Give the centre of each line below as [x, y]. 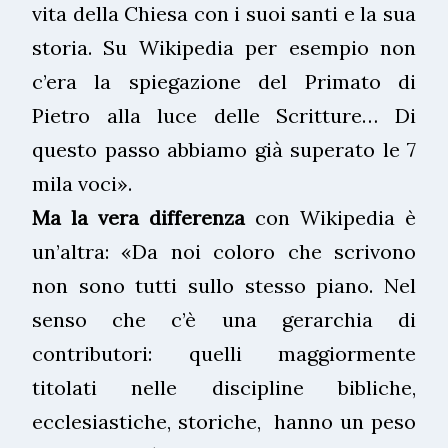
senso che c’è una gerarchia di [224, 319]
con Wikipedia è [330, 217]
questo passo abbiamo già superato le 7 [224, 149]
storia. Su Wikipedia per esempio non [224, 47]
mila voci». [82, 183]
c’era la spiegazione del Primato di [224, 81]
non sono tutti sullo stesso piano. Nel [224, 285]
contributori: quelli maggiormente [224, 353]
